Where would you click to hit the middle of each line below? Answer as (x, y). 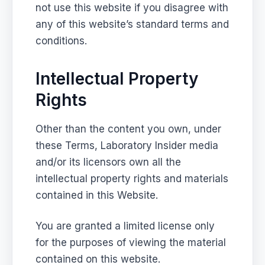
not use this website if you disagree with (132, 7)
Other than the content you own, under (129, 129)
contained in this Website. (97, 195)
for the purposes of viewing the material (131, 242)
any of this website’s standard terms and (132, 24)
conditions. (62, 41)
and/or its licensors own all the (109, 162)
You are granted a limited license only (125, 226)
